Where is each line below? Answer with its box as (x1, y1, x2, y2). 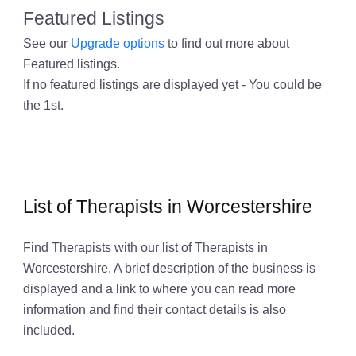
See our (22, 36, 71, 51)
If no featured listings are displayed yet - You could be (22, 77, 322, 92)
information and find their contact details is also (22, 301, 286, 316)
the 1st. (22, 98, 64, 113)
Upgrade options (70, 36, 164, 51)
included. (22, 322, 75, 337)
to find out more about (164, 36, 289, 51)
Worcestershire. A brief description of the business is (22, 260, 315, 275)
